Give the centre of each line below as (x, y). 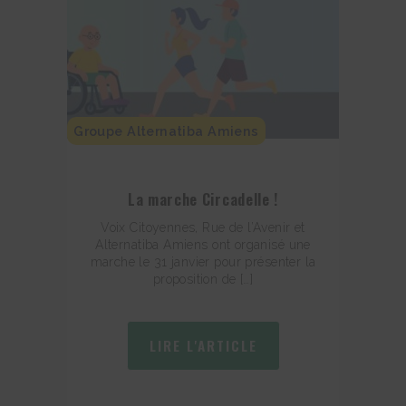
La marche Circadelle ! (203, 198)
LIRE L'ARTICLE (203, 346)
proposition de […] (203, 280)
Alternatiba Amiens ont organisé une (203, 245)
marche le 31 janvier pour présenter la (203, 262)
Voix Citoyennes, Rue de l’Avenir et (203, 228)
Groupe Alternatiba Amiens (166, 130)
